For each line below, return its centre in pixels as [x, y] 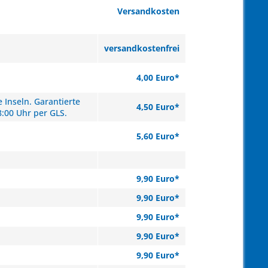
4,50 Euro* [158, 107]
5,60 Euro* [158, 136]
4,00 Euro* [158, 77]
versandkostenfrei [142, 48]
